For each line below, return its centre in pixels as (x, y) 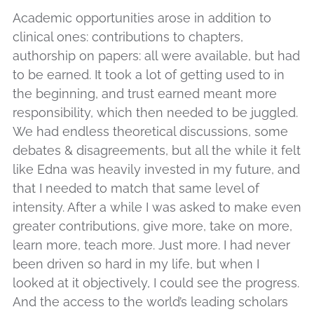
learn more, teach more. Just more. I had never (151, 245)
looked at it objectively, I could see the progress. (156, 283)
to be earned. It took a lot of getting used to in (149, 75)
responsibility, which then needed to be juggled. (155, 113)
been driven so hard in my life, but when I (136, 264)
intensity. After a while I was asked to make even (157, 207)
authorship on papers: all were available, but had (156, 56)
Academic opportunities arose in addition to (142, 18)
